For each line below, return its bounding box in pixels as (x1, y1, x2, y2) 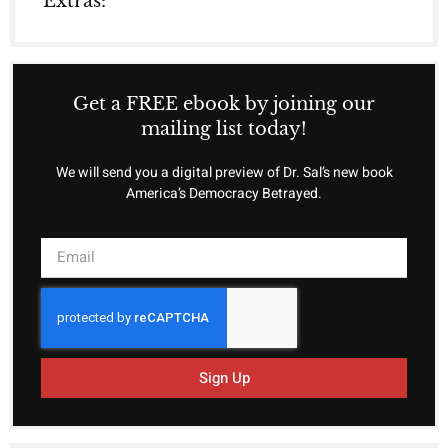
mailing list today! (141, 117, 307, 140)
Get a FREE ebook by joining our (73, 92, 375, 115)
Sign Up (198, 366, 250, 389)
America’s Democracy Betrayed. (126, 182, 322, 204)
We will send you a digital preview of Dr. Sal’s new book (55, 161, 393, 183)
